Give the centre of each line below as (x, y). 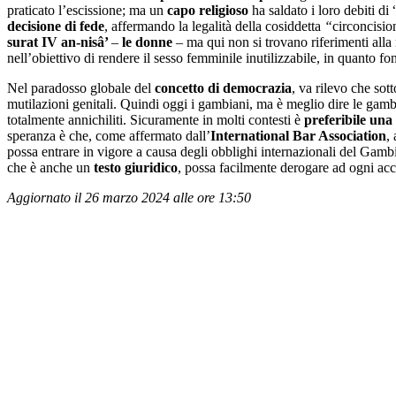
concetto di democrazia (223, 88)
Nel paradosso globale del (81, 88)
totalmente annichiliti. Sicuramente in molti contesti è (156, 120)
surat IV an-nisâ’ (59, 42)
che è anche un (50, 168)
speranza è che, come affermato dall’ (109, 136)
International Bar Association (298, 136)
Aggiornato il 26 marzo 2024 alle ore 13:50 (129, 198)
